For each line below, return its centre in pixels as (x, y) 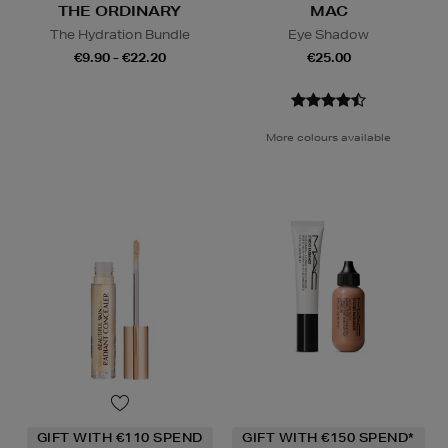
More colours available (328, 137)
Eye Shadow (328, 35)
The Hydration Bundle (119, 35)
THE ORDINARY (119, 11)
